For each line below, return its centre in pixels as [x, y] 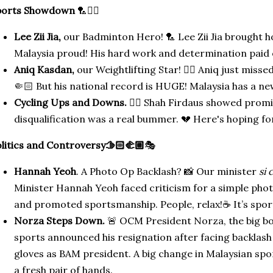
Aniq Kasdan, [45, 69]
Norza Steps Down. [59, 221]
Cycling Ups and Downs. [70, 102]
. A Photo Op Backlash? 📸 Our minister [168, 171]
